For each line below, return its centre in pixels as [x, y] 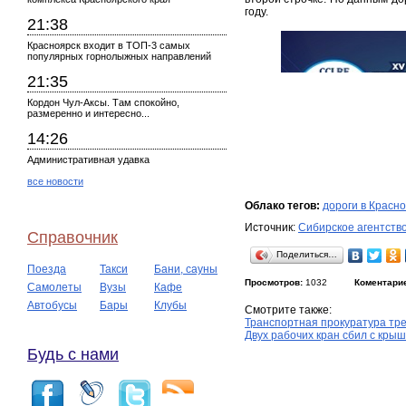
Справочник [72, 237]
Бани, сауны [186, 269]
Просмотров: [274, 282]
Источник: [271, 227]
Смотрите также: [288, 310]
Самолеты [54, 287]
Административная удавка [88, 159]
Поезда [47, 269]
